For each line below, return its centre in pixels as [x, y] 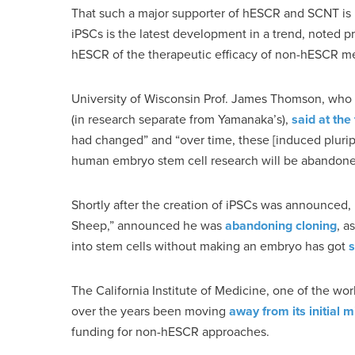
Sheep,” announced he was [148, 225]
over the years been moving [150, 311]
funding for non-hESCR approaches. [170, 332]
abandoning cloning [281, 225]
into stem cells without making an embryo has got [210, 246]
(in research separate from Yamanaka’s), [181, 119]
